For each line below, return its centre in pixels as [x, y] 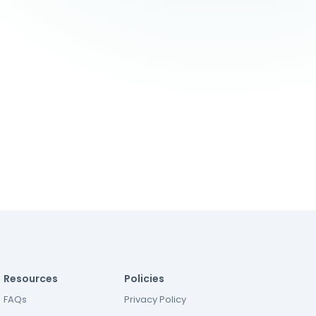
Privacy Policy [155, 299]
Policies [144, 279]
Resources [31, 279]
